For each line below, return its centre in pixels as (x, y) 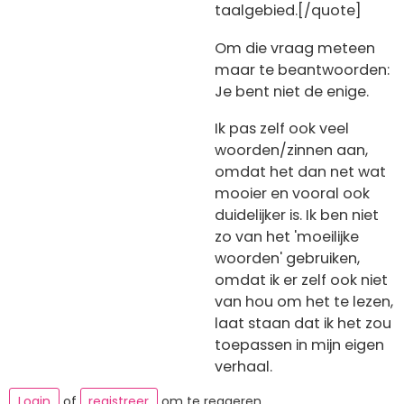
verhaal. (243, 367)
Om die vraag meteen (295, 48)
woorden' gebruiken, (287, 259)
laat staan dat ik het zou (303, 324)
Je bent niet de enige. (292, 91)
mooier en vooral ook (292, 194)
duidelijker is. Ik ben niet (297, 216)
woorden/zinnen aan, (291, 151)
